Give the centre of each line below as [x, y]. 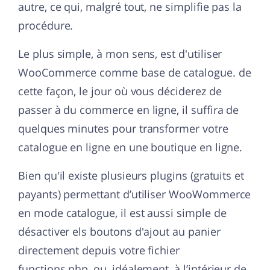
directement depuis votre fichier [99, 250]
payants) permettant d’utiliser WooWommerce [135, 194]
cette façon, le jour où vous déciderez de [120, 91]
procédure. [46, 26]
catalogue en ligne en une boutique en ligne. [130, 147]
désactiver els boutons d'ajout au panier [119, 232]
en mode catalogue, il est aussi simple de [122, 213]
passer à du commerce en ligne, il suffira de [129, 110]
